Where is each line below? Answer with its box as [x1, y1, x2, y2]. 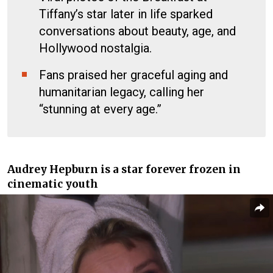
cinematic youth [7, 177, 98, 191]
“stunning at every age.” [39, 101, 161, 116]
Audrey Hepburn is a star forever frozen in [7, 162, 241, 176]
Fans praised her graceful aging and [39, 67, 228, 82]
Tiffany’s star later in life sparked [39, 6, 213, 21]
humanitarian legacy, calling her [39, 84, 204, 99]
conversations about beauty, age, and [39, 23, 236, 38]
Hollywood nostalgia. [39, 40, 152, 55]
